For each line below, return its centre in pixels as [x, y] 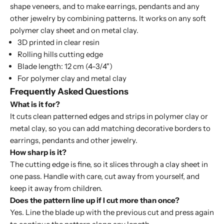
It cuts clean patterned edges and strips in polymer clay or [109, 116]
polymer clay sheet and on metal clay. [74, 30]
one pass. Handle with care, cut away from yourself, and [105, 176]
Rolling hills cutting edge [60, 54]
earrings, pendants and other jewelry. [74, 140]
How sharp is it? [38, 152]
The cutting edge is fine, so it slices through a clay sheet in [109, 164]
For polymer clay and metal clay [72, 78]
